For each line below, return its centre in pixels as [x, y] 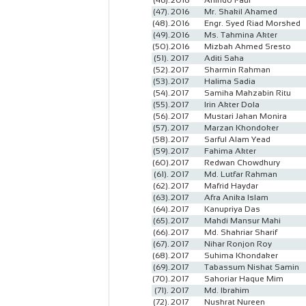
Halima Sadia [230, 81]
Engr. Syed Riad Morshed [252, 23]
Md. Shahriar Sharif [241, 232]
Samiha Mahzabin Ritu [248, 93]
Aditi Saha [224, 58]
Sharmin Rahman [237, 70]
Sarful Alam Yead [237, 139]
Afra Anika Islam [236, 197]
